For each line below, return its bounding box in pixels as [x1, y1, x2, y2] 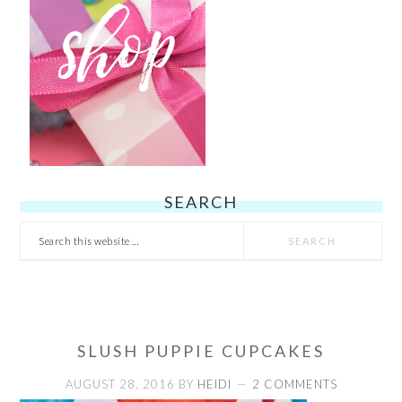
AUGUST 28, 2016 [65, 376, 175, 391]
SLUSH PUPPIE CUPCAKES [77, 340, 325, 361]
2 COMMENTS [251, 376, 337, 391]
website [20, 275, 72, 293]
